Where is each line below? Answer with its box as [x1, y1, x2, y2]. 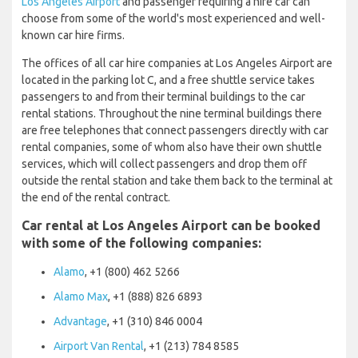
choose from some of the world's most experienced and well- [22, 11, 325, 25]
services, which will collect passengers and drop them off [22, 157, 307, 170]
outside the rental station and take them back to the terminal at [22, 173, 332, 187]
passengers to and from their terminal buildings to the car [22, 89, 305, 103]
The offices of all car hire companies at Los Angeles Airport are [22, 56, 332, 70]
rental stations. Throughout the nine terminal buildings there [22, 106, 322, 120]
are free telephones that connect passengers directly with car [22, 123, 328, 137]
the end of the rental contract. [22, 190, 170, 204]
